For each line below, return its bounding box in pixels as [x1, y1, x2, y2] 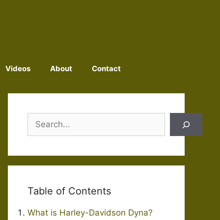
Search [27, 113, 55, 123]
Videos [5, 64, 30, 73]
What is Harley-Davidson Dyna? [27, 208, 153, 218]
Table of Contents [27, 185, 111, 197]
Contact [91, 64, 121, 73]
